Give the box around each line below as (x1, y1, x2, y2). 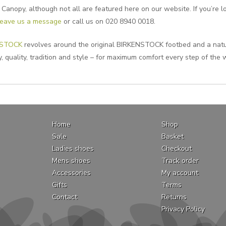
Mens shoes (51, 155, 90, 165)
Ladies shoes (51, 143, 94, 153)
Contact (51, 192, 77, 202)
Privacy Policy (161, 204, 205, 214)
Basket (161, 131, 184, 141)
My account (161, 167, 199, 178)
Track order (161, 155, 199, 165)
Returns (161, 192, 187, 202)
